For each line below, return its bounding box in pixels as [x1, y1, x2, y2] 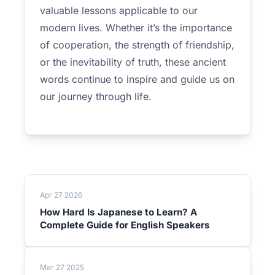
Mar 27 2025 [40, 263, 84, 272]
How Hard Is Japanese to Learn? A [40, 206, 197, 218]
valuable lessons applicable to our [40, 4, 198, 17]
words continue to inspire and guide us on [40, 73, 234, 85]
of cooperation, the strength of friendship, [40, 39, 234, 51]
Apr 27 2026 [40, 190, 82, 199]
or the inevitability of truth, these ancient [40, 56, 226, 68]
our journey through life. [40, 90, 152, 103]
